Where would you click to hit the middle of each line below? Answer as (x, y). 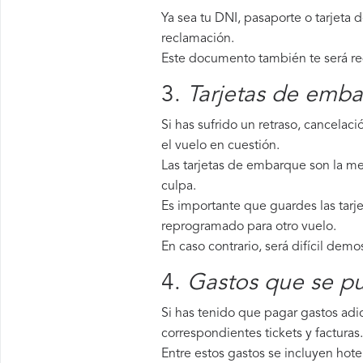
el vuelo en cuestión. (220, 146)
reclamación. (198, 39)
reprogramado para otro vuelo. (249, 227)
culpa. (179, 186)
